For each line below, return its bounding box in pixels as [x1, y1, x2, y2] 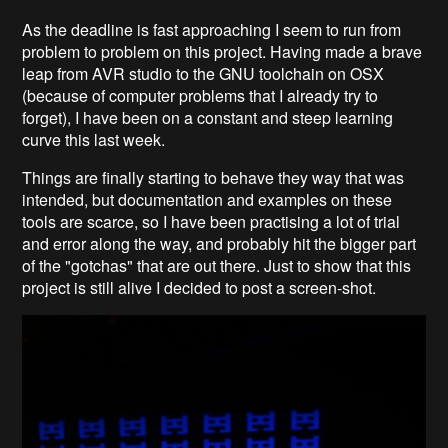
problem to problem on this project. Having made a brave [22, 39, 423, 63]
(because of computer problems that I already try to [22, 83, 379, 107]
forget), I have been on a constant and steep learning [22, 105, 394, 129]
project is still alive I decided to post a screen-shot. [22, 275, 377, 299]
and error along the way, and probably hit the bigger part [22, 231, 417, 255]
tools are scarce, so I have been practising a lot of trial [22, 209, 401, 233]
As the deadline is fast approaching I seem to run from [22, 17, 402, 41]
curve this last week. [22, 127, 166, 151]
